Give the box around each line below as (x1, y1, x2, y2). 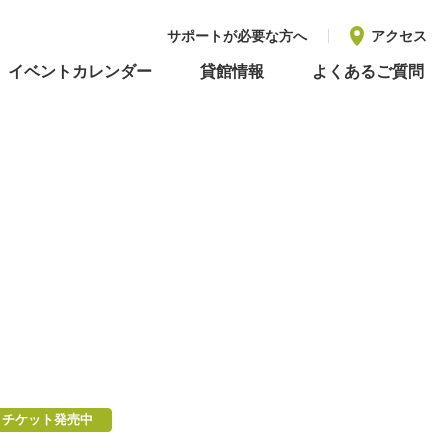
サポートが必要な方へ (167, 28, 307, 44)
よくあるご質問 (312, 63, 424, 80)
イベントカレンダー (8, 63, 152, 80)
